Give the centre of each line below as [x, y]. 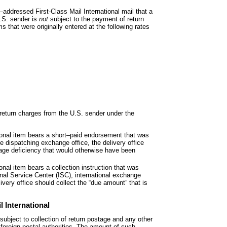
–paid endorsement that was [108, 135]
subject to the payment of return [97, 19]
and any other [133, 219]
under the [121, 113]
